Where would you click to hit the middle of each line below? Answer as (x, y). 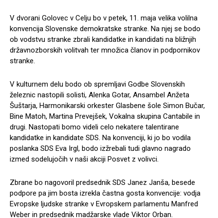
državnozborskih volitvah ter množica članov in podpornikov (105, 50)
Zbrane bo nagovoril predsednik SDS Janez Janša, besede (102, 183)
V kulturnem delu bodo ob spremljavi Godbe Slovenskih (97, 84)
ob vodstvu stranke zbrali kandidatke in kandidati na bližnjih (103, 40)
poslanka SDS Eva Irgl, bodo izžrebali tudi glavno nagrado (100, 149)
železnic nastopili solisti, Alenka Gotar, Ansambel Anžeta (100, 95)
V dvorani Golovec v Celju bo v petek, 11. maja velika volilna (104, 18)
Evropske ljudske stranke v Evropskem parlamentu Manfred (104, 204)
